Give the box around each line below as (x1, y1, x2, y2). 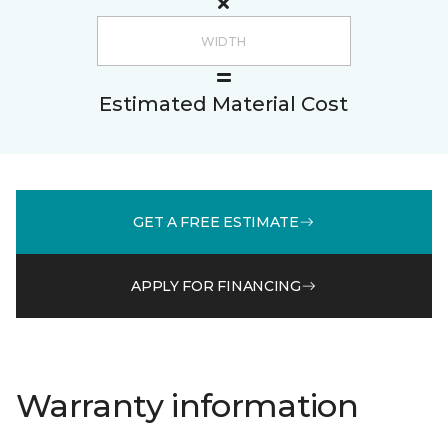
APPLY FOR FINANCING (131, 276, 301, 295)
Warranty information (16, 386, 359, 425)
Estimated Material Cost (99, 92, 348, 116)
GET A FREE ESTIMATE (133, 212, 299, 231)
